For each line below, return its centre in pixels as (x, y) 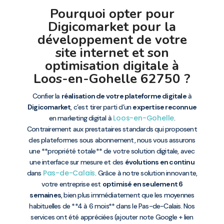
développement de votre (112, 39)
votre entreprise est (72, 184)
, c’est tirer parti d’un (102, 107)
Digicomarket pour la (112, 26)
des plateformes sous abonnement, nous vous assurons (112, 140)
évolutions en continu (159, 162)
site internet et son (112, 52)
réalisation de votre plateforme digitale (124, 96)
